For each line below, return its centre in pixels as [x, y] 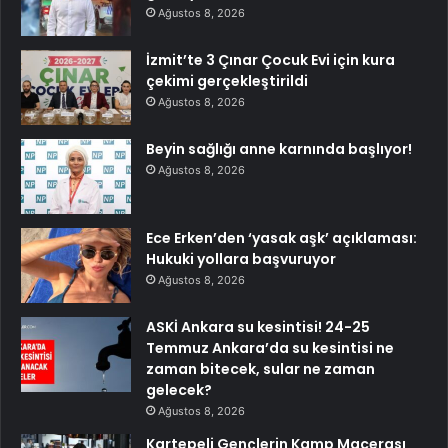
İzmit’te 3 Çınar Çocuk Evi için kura [270, 59]
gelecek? [179, 389]
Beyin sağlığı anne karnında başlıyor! [279, 148]
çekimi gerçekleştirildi [227, 80]
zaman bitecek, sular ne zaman [260, 368]
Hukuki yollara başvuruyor [241, 258]
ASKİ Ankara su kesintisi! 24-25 [258, 326]
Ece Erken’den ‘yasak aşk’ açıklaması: [281, 237]
